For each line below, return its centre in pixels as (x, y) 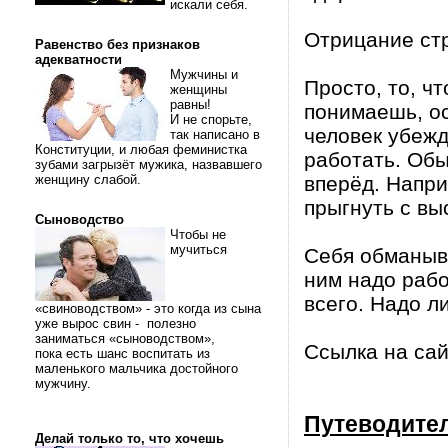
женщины (198, 89)
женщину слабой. (90, 179)
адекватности (78, 59)
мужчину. (65, 383)
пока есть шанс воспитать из (122, 353)
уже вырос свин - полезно (115, 323)
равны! (192, 104)
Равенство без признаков (117, 44)
